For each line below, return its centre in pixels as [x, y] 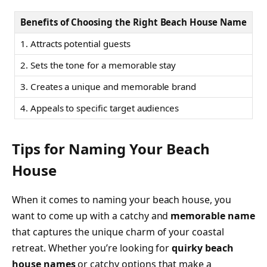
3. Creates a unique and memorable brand [108, 86]
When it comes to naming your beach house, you [122, 200]
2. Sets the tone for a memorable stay [98, 65]
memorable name [213, 216]
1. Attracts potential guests [75, 43]
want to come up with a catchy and [91, 216]
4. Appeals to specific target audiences [100, 108]
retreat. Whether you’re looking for [92, 248]
